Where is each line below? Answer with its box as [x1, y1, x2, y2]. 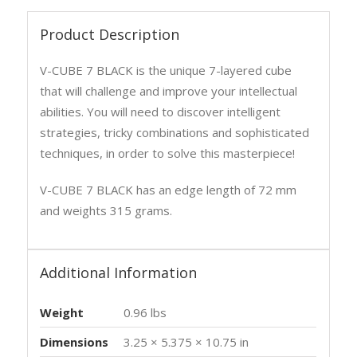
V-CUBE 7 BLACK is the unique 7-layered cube [40, 62, 292, 79]
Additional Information [40, 263, 198, 283]
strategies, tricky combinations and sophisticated [40, 124, 310, 141]
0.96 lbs [124, 304, 167, 321]
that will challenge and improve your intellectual [40, 83, 298, 100]
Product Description [40, 25, 180, 45]
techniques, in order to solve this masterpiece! [40, 145, 296, 162]
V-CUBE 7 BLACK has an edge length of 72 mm [40, 182, 297, 198]
